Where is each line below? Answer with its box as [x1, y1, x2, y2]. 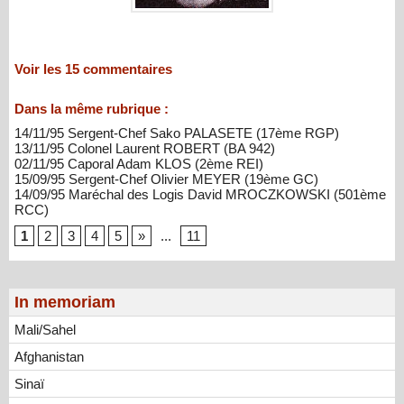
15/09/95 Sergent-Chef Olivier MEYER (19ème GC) [14, 170, 318, 187]
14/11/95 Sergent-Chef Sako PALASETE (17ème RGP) [14, 124, 339, 141]
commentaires [79, 60, 172, 77]
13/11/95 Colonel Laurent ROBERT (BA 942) [14, 140, 275, 156]
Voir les [14, 60, 65, 77]
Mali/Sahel [14, 321, 76, 337]
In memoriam [14, 292, 115, 311]
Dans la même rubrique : [14, 100, 169, 116]
